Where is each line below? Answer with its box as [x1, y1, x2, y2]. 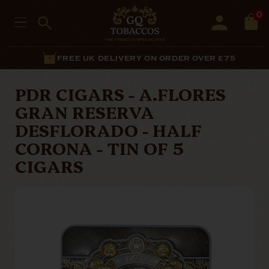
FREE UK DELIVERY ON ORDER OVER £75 [56, 53, 236, 62]
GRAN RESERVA [15, 100, 154, 123]
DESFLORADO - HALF [15, 118, 202, 141]
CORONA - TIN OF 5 [15, 136, 184, 159]
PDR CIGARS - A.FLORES [15, 82, 226, 105]
